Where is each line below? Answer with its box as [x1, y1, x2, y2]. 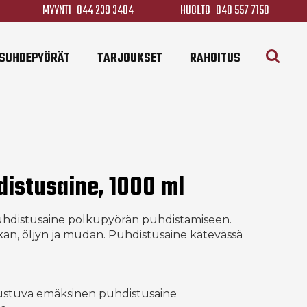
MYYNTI [42, 1, 71, 20]
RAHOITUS [189, 49, 241, 69]
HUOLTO [180, 1, 212, 20]
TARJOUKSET [97, 49, 162, 69]
